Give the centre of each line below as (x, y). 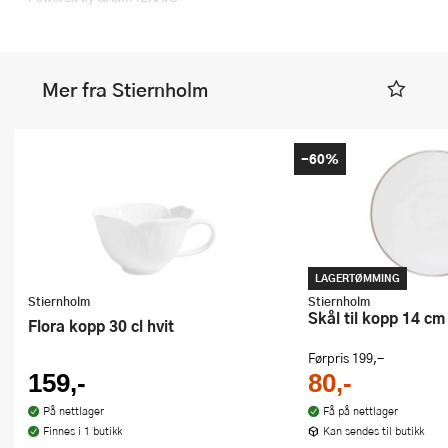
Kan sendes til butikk (373, 430)
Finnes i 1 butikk (82, 430)
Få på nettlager (360, 410)
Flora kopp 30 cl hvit (105, 325)
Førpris (330, 357)
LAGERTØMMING (357, 278)
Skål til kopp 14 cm (381, 317)
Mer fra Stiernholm (125, 89)
